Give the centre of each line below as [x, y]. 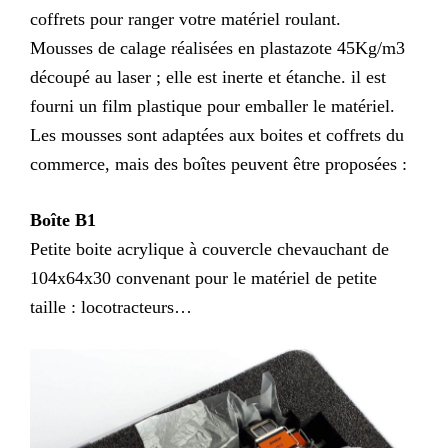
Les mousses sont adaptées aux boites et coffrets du [217, 134]
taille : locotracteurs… [111, 306]
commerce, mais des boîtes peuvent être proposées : [218, 163]
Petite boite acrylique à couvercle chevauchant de [209, 248]
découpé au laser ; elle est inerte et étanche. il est [208, 76]
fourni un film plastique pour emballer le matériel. [212, 105]
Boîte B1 [63, 219]
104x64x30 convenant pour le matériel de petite [203, 277]
